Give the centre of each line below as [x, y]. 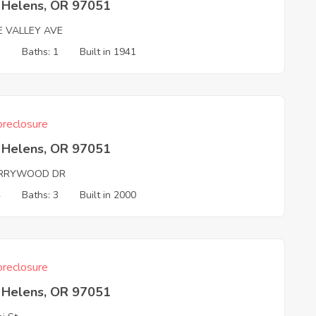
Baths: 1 [41, 52]
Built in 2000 [108, 195]
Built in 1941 [108, 52]
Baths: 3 [41, 195]
